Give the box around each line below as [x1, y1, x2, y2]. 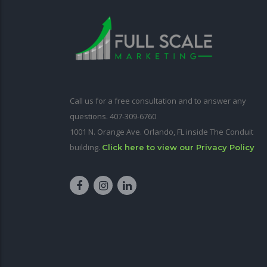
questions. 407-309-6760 [70, 111, 156, 122]
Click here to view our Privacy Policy [102, 142, 254, 152]
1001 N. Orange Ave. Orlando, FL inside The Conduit [70, 126, 253, 137]
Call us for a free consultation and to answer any [70, 95, 246, 106]
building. [70, 142, 102, 153]
